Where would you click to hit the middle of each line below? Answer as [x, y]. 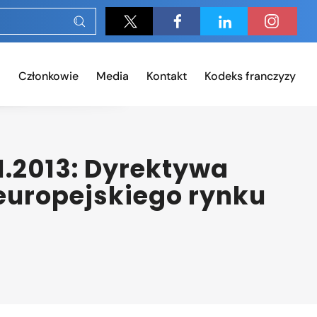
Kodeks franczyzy [250, 76]
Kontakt [167, 76]
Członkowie [48, 76]
